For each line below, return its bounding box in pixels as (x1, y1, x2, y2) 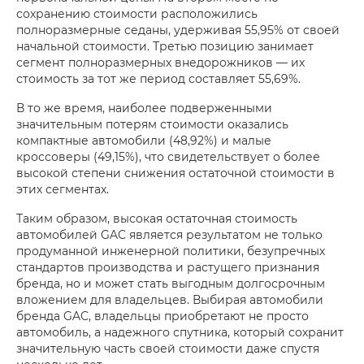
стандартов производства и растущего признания (16, 259, 319, 275)
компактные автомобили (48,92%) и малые (16, 132, 271, 149)
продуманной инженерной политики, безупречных (16, 243, 325, 259)
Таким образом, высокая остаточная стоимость (16, 210, 297, 227)
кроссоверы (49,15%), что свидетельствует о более (16, 149, 320, 165)
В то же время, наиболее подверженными (16, 100, 272, 116)
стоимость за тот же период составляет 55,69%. (16, 71, 301, 87)
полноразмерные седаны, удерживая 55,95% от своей (16, 22, 340, 38)
